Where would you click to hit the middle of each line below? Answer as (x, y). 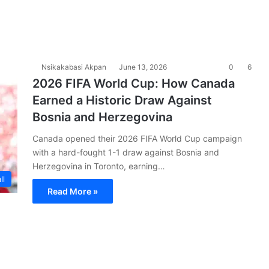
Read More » (73, 191)
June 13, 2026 (143, 67)
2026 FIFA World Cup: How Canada (134, 83)
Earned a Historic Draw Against (122, 100)
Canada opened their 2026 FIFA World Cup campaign (137, 138)
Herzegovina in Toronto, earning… (99, 166)
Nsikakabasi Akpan (74, 67)
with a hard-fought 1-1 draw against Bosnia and (126, 152)
